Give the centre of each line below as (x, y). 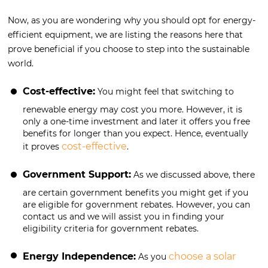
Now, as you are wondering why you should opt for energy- (132, 21)
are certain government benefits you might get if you (135, 193)
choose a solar (202, 257)
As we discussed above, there (193, 175)
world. (21, 64)
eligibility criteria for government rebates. (111, 229)
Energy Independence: (79, 257)
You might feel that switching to (165, 92)
